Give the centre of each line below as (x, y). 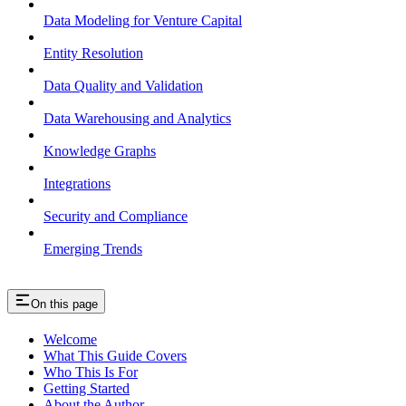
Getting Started (87, 389)
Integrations (77, 183)
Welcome (70, 340)
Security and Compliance (116, 216)
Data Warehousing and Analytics (137, 118)
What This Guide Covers (115, 356)
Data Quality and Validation (123, 85)
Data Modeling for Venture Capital (143, 20)
